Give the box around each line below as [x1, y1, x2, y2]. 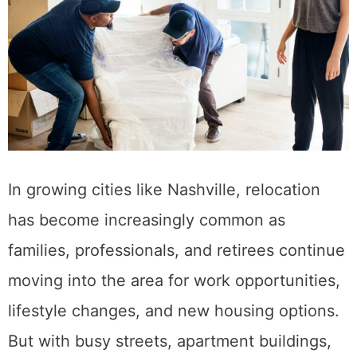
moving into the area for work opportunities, [8, 311, 340, 331]
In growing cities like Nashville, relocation [8, 220, 320, 240]
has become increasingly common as [8, 250, 285, 270]
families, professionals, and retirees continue [8, 280, 345, 300]
